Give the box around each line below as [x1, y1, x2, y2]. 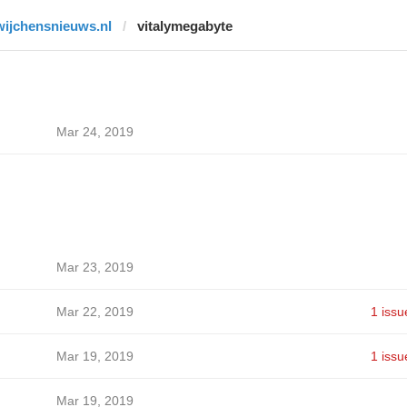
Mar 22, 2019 [55, 304, 134, 319]
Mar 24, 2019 [55, 124, 134, 139]
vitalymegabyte [136, 18, 233, 34]
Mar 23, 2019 [55, 260, 134, 274]
